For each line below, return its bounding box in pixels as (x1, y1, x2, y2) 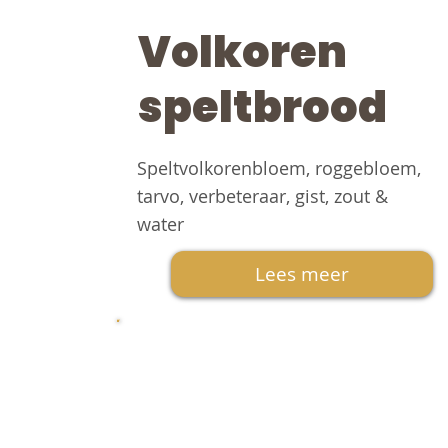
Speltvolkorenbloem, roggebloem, (136, 156, 421, 181)
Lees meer (255, 261, 349, 288)
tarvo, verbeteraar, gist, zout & (136, 184, 388, 209)
